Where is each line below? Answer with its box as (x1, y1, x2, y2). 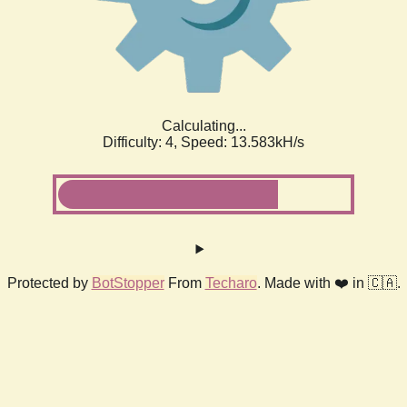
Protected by (6, 274, 92, 291)
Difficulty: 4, (103, 134, 181, 150)
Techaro (204, 274, 257, 291)
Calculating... (161, 117, 246, 134)
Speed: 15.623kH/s (181, 134, 304, 150)
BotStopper (91, 274, 164, 291)
